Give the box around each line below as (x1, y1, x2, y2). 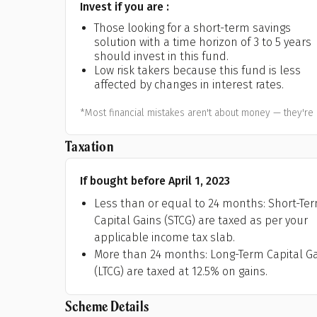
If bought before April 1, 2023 (80, 174, 230, 188)
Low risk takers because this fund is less (94, 64, 301, 77)
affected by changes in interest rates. (94, 78, 284, 91)
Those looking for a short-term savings (94, 21, 291, 35)
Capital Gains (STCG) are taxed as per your (94, 214, 308, 227)
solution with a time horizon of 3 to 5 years (94, 35, 311, 49)
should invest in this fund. (94, 50, 229, 63)
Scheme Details (65, 296, 149, 316)
